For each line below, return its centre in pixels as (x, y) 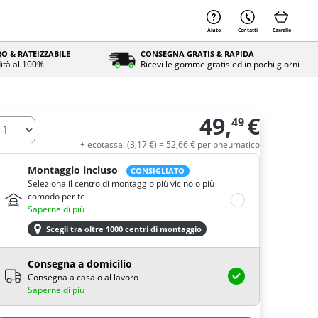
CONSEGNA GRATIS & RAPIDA (197, 54)
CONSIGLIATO (158, 171)
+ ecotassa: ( (105, 144)
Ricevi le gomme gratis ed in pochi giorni (220, 64)
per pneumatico (229, 144)
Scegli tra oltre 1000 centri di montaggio (124, 229)
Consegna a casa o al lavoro (83, 277)
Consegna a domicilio (80, 263)
